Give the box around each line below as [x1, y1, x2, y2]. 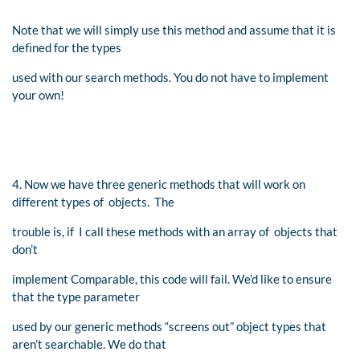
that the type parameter [12, 288, 140, 304]
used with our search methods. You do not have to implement [12, 69, 329, 84]
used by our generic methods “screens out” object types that [12, 318, 326, 333]
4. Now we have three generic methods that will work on [12, 176, 305, 191]
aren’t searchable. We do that [12, 336, 166, 351]
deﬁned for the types [12, 39, 121, 55]
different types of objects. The [12, 194, 174, 209]
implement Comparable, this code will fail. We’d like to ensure [12, 271, 332, 286]
